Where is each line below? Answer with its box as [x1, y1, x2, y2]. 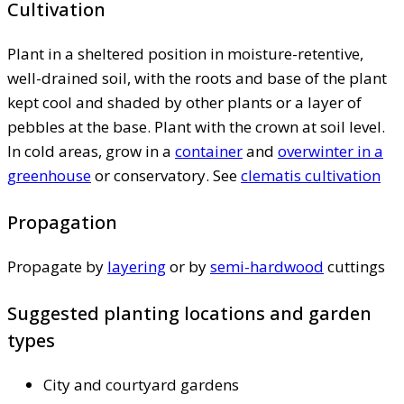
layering [107, 255, 166, 277]
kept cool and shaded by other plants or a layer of [7, 91, 362, 113]
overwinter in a [278, 140, 383, 161]
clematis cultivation [241, 164, 381, 186]
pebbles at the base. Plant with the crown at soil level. [7, 115, 385, 137]
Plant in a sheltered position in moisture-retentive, [7, 42, 363, 64]
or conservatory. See [91, 164, 241, 186]
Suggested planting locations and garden [7, 300, 372, 326]
